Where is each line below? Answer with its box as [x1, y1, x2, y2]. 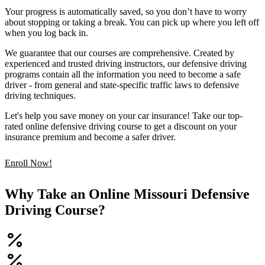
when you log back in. [5, 28, 88, 38]
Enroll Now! [5, 158, 52, 169]
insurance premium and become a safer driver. [5, 132, 176, 143]
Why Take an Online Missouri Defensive [5, 186, 250, 202]
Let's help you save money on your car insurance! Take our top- [5, 111, 243, 121]
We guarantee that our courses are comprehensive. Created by [5, 48, 234, 59]
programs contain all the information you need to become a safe [5, 69, 241, 80]
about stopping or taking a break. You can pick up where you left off [5, 17, 259, 28]
